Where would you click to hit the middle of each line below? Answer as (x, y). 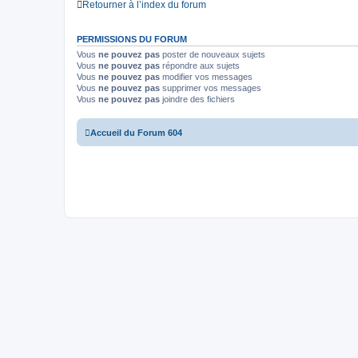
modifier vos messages (206, 77)
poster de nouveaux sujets (213, 55)
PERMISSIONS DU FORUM (132, 40)
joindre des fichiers (197, 99)
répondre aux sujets (200, 66)
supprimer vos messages (211, 88)
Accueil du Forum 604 (136, 132)
